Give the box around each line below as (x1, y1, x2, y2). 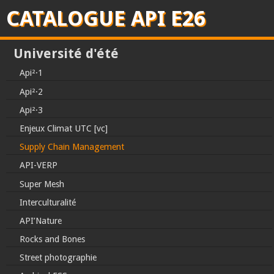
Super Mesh (20, 179, 64, 189)
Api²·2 (20, 86, 43, 97)
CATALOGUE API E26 (6, 6, 206, 31)
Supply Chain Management (20, 142, 124, 152)
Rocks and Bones (20, 234, 85, 245)
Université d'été (13, 46, 119, 62)
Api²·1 (20, 68, 43, 78)
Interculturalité (20, 197, 76, 207)
